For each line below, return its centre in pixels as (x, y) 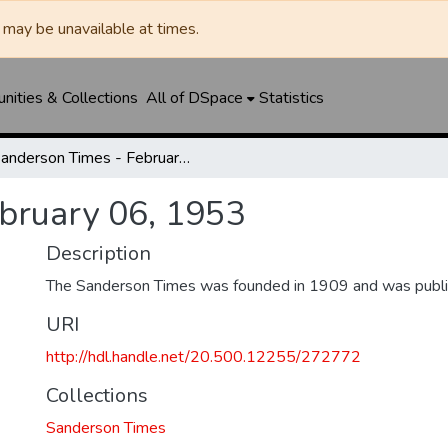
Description (98, 253)
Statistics (291, 98)
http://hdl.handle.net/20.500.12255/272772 (203, 357)
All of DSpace (194, 98)
